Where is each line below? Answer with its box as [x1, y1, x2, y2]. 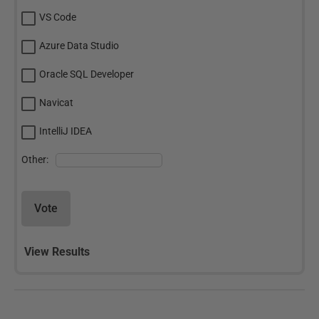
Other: [21, 154, 48, 165]
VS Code [39, 11, 76, 23]
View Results [24, 245, 90, 258]
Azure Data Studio [39, 40, 119, 51]
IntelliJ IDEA [39, 125, 92, 137]
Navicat [39, 97, 73, 108]
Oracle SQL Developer [39, 68, 134, 80]
